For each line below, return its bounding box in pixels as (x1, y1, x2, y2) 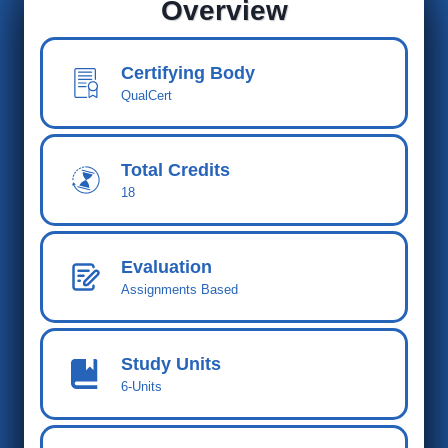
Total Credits (121, 160, 230, 180)
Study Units (121, 354, 221, 374)
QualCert (121, 88, 172, 103)
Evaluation (121, 257, 212, 277)
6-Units (121, 379, 162, 394)
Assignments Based (121, 282, 238, 297)
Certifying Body (121, 63, 255, 83)
